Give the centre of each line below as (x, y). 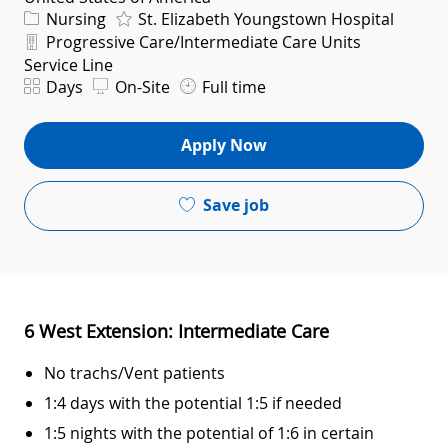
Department (63, 39)
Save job (236, 205)
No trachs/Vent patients (134, 372)
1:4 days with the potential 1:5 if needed (193, 402)
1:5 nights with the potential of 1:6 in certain (209, 432)
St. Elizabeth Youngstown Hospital (264, 18)
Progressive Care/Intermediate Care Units (201, 41)
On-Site (140, 86)
